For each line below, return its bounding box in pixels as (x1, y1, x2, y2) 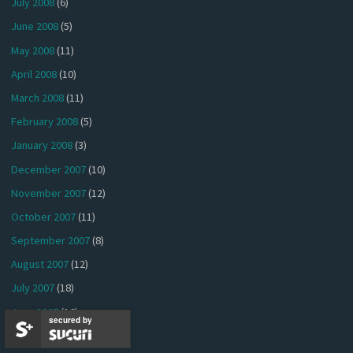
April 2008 (11, 66, 58, 81)
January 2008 (11, 138, 73, 153)
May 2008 (11, 43, 55, 58)
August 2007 (11, 257, 69, 272)
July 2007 (11, 281, 55, 295)
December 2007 (11, 162, 87, 176)
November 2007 (11, 185, 87, 200)
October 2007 (11, 209, 76, 224)
